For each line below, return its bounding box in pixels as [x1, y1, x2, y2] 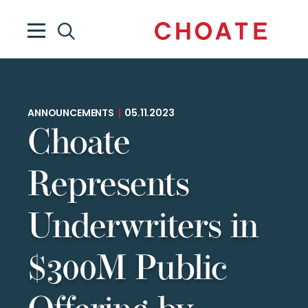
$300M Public [27, 253, 227, 288]
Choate [27, 127, 130, 162]
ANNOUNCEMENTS [27, 109, 118, 119]
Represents [27, 169, 189, 204]
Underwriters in [27, 211, 258, 246]
